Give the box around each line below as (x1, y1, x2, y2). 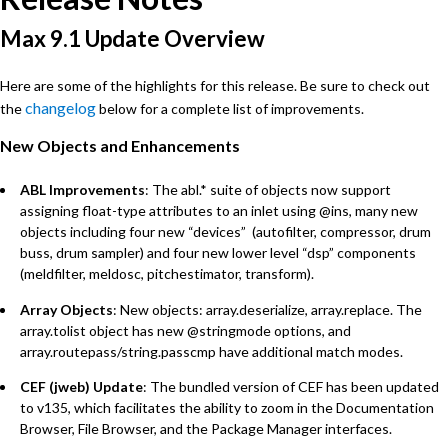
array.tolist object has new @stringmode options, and (20, 321, 351, 339)
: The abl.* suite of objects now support (145, 181, 391, 199)
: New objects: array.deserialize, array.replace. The (113, 300, 422, 318)
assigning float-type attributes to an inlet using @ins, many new (20, 202, 418, 220)
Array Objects (20, 300, 113, 318)
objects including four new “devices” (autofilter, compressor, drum (20, 223, 431, 241)
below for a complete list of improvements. (96, 99, 364, 117)
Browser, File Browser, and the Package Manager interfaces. (20, 419, 395, 437)
